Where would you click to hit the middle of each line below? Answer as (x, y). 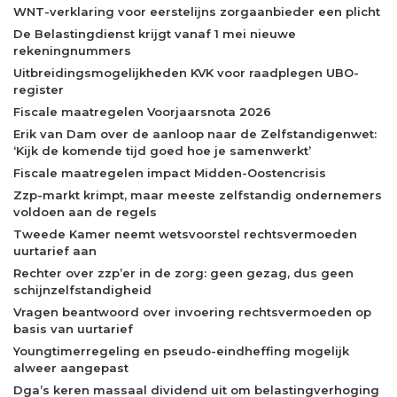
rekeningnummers (72, 51)
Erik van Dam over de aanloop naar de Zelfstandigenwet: (195, 134)
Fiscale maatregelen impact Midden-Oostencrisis (170, 173)
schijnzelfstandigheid (82, 290)
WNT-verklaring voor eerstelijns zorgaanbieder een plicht (197, 12)
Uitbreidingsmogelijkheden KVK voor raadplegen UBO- (186, 73)
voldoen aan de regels (85, 212)
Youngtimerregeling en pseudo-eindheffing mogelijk (181, 351)
